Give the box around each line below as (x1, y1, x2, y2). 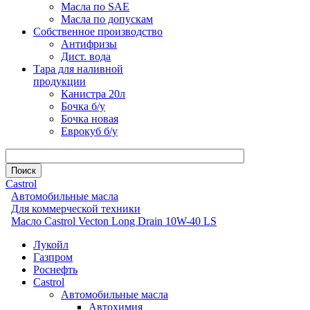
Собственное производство (33, 26, 163, 37)
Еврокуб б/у (61, 125, 118, 137)
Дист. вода (61, 51, 111, 62)
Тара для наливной (33, 63, 123, 75)
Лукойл (33, 239, 69, 250)
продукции (33, 75, 86, 87)
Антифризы (61, 38, 117, 50)
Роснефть (33, 264, 77, 275)
